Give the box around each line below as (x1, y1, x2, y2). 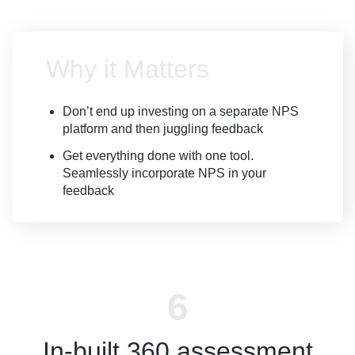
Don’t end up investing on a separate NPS (63, 104, 299, 118)
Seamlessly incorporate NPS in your (63, 166, 266, 180)
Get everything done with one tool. (63, 148, 254, 162)
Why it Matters (46, 54, 209, 83)
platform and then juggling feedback (63, 121, 263, 136)
